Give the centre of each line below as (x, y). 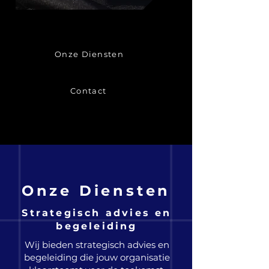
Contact (89, 91)
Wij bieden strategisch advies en (97, 245)
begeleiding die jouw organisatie (97, 257)
